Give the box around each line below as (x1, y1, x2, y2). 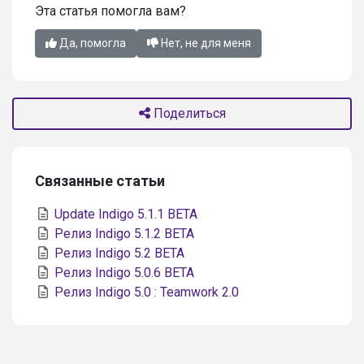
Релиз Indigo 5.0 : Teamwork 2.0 (51, 284, 239, 300)
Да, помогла (57, 36, 126, 50)
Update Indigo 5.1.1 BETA (51, 206, 197, 222)
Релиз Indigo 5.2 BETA (51, 245, 184, 261)
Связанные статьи (35, 171, 165, 189)
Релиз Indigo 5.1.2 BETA (51, 225, 194, 241)
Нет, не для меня (158, 36, 251, 50)
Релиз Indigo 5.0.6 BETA (51, 264, 194, 280)
